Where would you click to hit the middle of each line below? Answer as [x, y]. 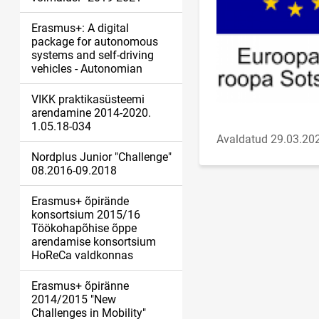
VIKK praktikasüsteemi [88, 99]
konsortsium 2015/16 [86, 215]
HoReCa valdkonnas [82, 255]
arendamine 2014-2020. [91, 113]
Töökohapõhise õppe [84, 228]
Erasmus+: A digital [80, 28]
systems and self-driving [93, 55]
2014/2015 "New [74, 299]
